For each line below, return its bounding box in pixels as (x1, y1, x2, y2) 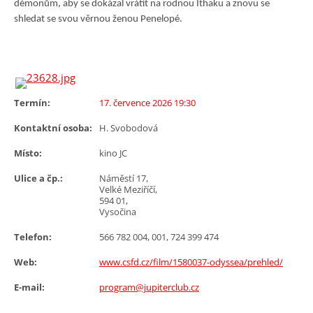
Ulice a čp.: (14, 172, 63, 184)
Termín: (14, 96, 50, 109)
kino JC (99, 147, 127, 159)
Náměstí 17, (99, 172, 148, 184)
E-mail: (14, 281, 45, 293)
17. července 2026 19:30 (99, 96, 196, 109)
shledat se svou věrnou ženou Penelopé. (14, 14, 182, 24)
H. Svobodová (99, 122, 158, 134)
